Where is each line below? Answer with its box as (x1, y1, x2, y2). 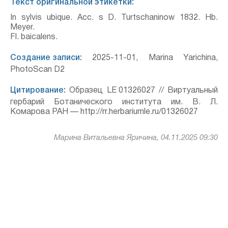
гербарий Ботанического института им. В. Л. (10, 99, 218, 106)
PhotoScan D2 (10, 66, 65, 73)
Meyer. (10, 24, 35, 31)
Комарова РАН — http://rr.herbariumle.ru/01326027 (10, 108, 198, 116)
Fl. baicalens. (10, 34, 58, 41)
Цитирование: (10, 87, 66, 94)
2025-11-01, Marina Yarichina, (82, 54, 218, 62)
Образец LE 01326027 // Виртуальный (66, 87, 218, 94)
